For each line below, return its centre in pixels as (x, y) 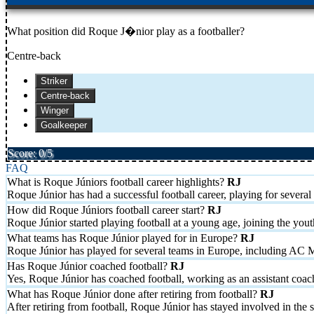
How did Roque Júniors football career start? (107, 210)
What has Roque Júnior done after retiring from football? (134, 294)
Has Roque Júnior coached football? (89, 266)
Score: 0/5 (30, 153)
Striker (54, 81)
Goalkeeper (64, 125)
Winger (55, 110)
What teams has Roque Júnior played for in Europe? (124, 238)
